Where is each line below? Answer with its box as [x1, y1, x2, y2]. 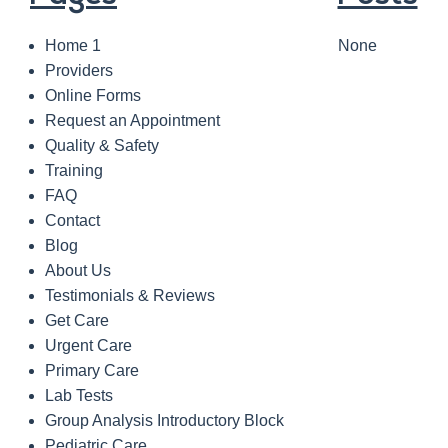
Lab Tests [45, 387, 113, 405]
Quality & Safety [45, 137, 159, 155]
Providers [45, 62, 113, 80]
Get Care [45, 312, 109, 330]
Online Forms [45, 87, 141, 105]
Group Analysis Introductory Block [45, 412, 284, 430]
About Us [45, 262, 111, 280]
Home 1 [45, 37, 101, 55]
